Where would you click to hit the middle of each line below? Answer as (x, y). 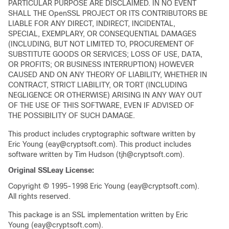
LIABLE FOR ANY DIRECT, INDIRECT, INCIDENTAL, (92, 24)
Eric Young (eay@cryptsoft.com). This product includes (100, 144)
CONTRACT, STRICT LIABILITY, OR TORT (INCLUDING (98, 85)
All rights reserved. (39, 196)
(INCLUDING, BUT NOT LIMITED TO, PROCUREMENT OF (101, 44)
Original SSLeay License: (51, 170)
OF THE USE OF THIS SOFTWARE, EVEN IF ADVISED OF (101, 105)
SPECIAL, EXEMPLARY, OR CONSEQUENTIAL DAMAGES (102, 34)
